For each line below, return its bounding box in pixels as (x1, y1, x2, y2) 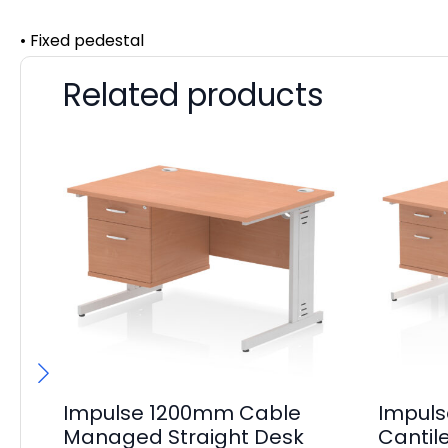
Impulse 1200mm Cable (63, 399, 301, 428)
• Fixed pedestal (20, 28, 144, 52)
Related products (63, 72, 324, 117)
